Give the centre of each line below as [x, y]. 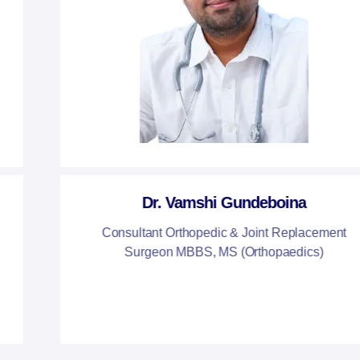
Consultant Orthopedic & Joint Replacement [180, 232]
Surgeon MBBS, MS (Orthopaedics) [180, 252]
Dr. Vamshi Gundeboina [180, 202]
